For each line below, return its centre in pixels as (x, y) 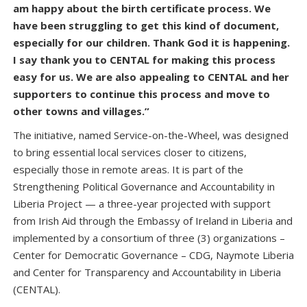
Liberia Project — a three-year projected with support (142, 203)
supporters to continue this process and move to (142, 94)
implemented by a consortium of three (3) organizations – (149, 237)
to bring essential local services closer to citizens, (130, 152)
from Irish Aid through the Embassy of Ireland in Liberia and (153, 220)
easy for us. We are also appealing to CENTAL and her (151, 76)
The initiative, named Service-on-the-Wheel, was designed (151, 135)
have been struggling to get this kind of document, (146, 25)
